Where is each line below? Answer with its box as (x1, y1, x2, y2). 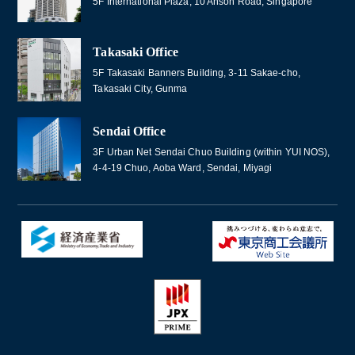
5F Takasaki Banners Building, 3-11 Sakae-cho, (93, 67, 300, 78)
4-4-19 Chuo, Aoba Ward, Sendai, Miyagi (93, 162, 273, 174)
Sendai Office (93, 124, 166, 138)
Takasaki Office (93, 44, 178, 59)
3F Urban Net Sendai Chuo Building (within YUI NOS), (93, 146, 330, 158)
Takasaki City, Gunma (93, 82, 188, 94)
